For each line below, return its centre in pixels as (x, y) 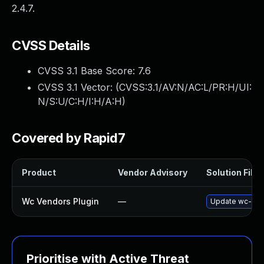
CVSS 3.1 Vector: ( (78, 87)
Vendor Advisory (153, 172)
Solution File (232, 172)
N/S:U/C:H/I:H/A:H (80, 101)
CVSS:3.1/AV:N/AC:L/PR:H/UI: (185, 87)
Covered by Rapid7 (69, 138)
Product (39, 172)
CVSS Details (51, 45)
